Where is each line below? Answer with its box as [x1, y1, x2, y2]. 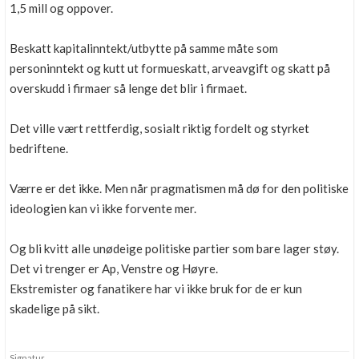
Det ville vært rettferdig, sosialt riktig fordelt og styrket [10, 121, 309, 135]
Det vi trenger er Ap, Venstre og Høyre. [10, 261, 218, 276]
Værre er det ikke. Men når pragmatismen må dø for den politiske [10, 181, 349, 196]
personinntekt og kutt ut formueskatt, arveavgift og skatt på [10, 61, 330, 75]
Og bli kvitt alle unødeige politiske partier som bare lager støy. [10, 241, 339, 256]
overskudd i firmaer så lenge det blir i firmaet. [10, 81, 247, 95]
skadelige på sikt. [10, 301, 99, 316]
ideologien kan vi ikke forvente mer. [10, 201, 196, 216]
